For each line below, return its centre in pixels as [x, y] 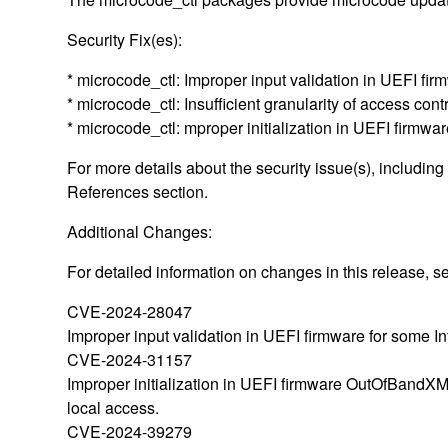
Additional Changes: [140, 231]
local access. [113, 407]
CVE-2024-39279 [130, 431]
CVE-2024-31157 [130, 359]
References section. [138, 191]
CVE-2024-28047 [130, 311]
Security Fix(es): [125, 39]
